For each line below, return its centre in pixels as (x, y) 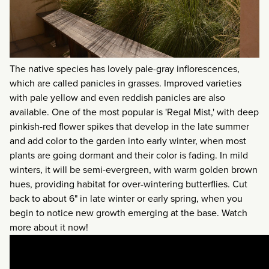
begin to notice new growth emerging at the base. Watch (128, 213)
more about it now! (49, 227)
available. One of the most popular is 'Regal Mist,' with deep (134, 112)
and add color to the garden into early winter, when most (128, 141)
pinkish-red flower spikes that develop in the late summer (129, 126)
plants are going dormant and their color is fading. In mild (129, 155)
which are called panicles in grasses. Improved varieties (125, 83)
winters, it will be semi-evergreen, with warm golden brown (134, 169)
